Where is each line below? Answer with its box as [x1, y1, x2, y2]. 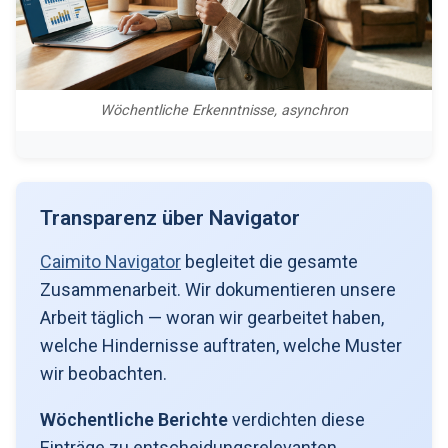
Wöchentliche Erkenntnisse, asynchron [100, 101, 348, 119]
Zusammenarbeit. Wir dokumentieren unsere [40, 278, 396, 300]
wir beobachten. [40, 362, 167, 384]
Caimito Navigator [40, 250, 181, 272]
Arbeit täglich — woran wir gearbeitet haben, [40, 306, 384, 328]
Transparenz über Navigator [40, 205, 300, 230]
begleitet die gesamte [181, 250, 358, 272]
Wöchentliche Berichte [40, 408, 228, 430]
